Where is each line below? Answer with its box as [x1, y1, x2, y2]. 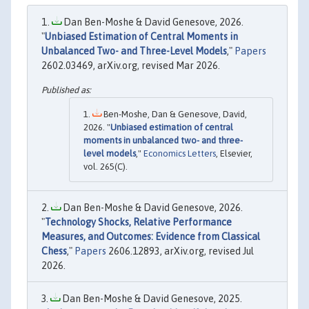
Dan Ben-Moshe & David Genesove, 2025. [60, 293, 242, 305]
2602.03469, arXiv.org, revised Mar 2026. [41, 60, 220, 71]
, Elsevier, [216, 148, 252, 159]
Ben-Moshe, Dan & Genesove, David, [101, 109, 247, 120]
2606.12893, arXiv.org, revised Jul [106, 246, 254, 257]
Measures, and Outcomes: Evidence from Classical [41, 231, 260, 243]
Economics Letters [143, 148, 216, 159]
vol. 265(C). [83, 161, 128, 172]
